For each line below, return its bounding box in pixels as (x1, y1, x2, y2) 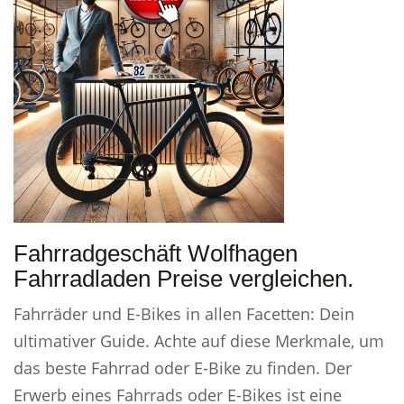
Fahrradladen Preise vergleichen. (14, 265, 353, 292)
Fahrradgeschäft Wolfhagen (14, 240, 298, 267)
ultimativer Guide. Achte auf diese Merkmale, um (14, 330, 384, 352)
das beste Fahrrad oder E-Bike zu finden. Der (14, 357, 352, 379)
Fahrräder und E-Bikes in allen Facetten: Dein (14, 303, 354, 325)
